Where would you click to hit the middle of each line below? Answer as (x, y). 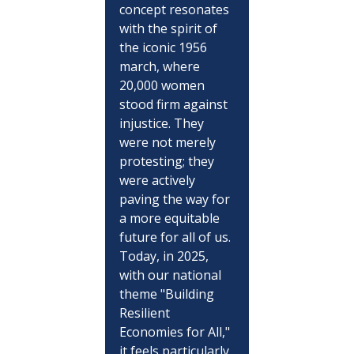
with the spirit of (169, 28)
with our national (171, 275)
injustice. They (163, 123)
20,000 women (163, 85)
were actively (158, 180)
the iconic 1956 (164, 47)
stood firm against (175, 104)
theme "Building (168, 294)
